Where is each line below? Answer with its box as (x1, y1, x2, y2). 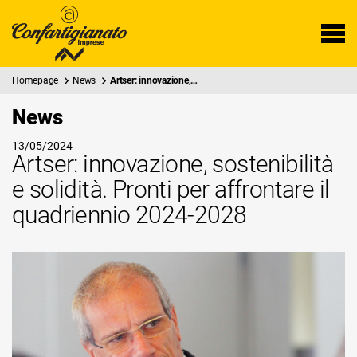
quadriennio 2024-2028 (12, 201, 247, 229)
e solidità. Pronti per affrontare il (12, 175, 330, 203)
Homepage (12, 75, 59, 86)
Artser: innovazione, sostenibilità (12, 150, 334, 178)
